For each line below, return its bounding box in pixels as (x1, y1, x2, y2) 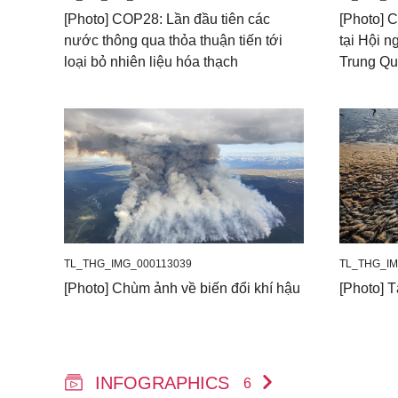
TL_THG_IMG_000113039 (64, 257, 192, 270)
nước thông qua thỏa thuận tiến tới (64, 32, 283, 48)
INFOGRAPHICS (95, 372, 235, 393)
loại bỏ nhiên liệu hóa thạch (64, 53, 238, 69)
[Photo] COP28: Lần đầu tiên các (64, 11, 270, 27)
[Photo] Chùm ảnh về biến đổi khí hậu (64, 280, 300, 296)
